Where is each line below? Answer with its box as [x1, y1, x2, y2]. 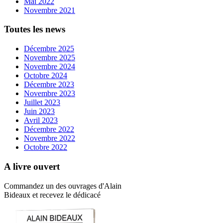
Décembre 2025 [24, 44, 74, 53]
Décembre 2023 [24, 80, 74, 89]
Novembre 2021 [24, 5, 75, 14]
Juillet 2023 [24, 98, 60, 107]
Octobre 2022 [24, 143, 67, 152]
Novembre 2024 [24, 62, 75, 71]
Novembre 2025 [24, 53, 75, 62]
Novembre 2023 [24, 89, 75, 98]
